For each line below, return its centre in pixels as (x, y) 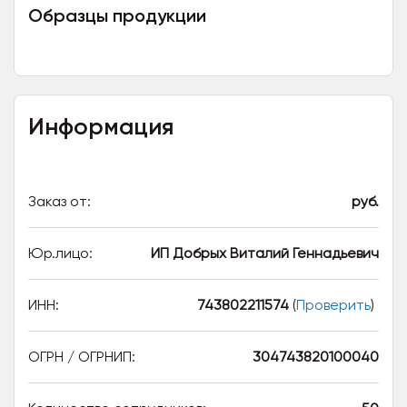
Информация (101, 127)
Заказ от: (60, 201)
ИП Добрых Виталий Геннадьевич (265, 253)
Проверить (333, 305)
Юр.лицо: (60, 253)
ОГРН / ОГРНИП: (82, 357)
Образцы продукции (117, 15)
